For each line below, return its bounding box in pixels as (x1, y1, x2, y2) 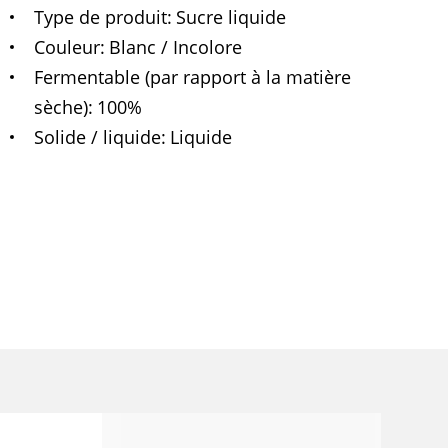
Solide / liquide (33, 124, 161, 149)
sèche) (33, 94, 88, 119)
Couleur (33, 34, 100, 59)
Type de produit (33, 4, 167, 29)
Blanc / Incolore (109, 34, 243, 59)
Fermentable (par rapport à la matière (33, 64, 351, 89)
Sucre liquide (176, 4, 287, 29)
